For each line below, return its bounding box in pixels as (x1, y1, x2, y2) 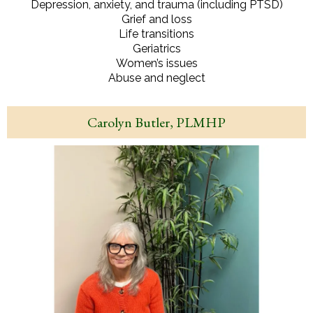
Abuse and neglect (108, 71, 205, 85)
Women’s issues (115, 56, 198, 70)
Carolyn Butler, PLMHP (87, 112, 226, 131)
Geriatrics (132, 41, 181, 55)
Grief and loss (121, 12, 192, 26)
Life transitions (119, 27, 194, 41)
